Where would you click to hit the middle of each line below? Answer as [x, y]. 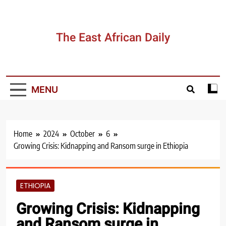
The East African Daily [113, 38]
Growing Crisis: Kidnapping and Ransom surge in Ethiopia [101, 146]
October [82, 134]
